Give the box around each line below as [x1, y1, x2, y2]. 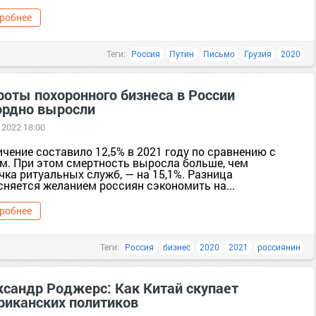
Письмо [203, 48, 235, 59]
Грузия [244, 48, 272, 59]
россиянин [257, 241, 300, 253]
